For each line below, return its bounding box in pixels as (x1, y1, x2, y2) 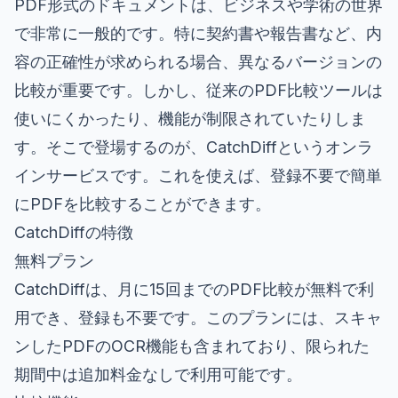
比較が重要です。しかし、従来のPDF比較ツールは (14, 80, 383, 99)
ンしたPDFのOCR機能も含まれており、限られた (14, 336, 370, 355)
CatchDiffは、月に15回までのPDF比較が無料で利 (14, 279, 374, 298)
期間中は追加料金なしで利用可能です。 (14, 364, 302, 384)
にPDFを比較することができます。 (14, 194, 271, 213)
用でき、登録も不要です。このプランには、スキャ (14, 307, 382, 327)
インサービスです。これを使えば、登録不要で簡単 (14, 165, 382, 185)
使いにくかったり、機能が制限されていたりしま (14, 108, 366, 128)
